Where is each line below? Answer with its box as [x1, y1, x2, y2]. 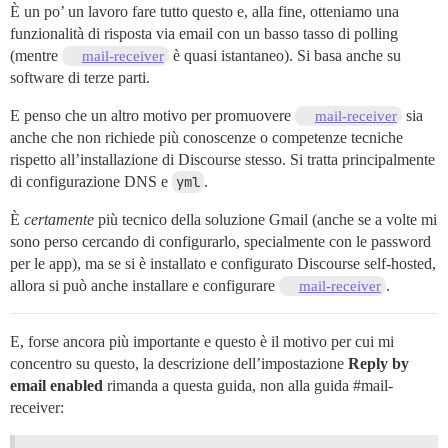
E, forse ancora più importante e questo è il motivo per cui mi [10, 333, 394, 351]
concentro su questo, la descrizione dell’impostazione [10, 355, 348, 373]
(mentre [10, 47, 62, 65]
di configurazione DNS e [10, 173, 172, 191]
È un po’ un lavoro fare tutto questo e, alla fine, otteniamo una [10, 3, 399, 21]
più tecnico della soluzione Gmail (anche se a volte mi [94, 211, 437, 229]
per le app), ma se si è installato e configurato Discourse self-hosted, [10, 255, 436, 273]
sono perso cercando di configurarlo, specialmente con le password [10, 233, 431, 251]
